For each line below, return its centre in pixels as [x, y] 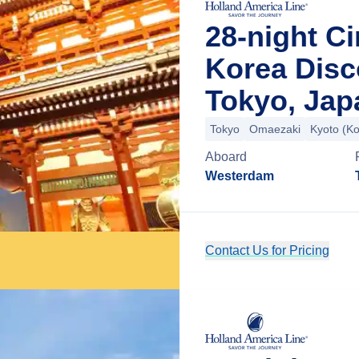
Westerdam [240, 176]
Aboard [226, 157]
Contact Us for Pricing [267, 250]
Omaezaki [275, 129]
